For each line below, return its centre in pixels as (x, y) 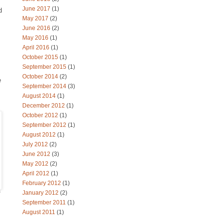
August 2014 (40, 96)
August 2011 (39, 212)
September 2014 (45, 86)
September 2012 (45, 125)
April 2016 (37, 47)
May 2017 (36, 18)
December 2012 (44, 106)
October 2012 (41, 115)
